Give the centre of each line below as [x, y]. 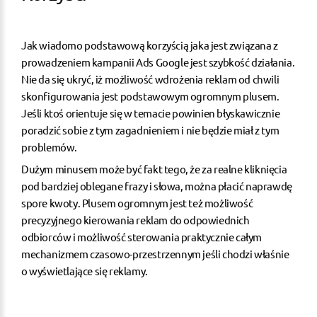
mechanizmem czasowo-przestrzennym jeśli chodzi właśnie [155, 253]
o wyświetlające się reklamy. [85, 270]
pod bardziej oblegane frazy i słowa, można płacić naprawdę [157, 185]
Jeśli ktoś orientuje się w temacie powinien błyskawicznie [151, 113]
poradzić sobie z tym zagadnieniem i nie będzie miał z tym [150, 129]
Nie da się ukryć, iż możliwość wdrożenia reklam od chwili [150, 79]
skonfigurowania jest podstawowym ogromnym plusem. [150, 96]
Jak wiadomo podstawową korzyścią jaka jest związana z [150, 45]
